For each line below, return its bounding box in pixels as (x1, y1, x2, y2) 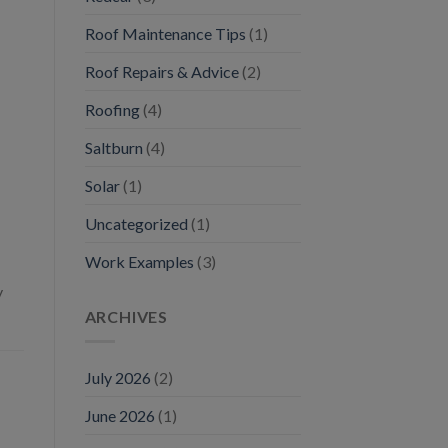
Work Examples (84, 251, 194, 271)
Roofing (84, 99, 140, 119)
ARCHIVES (84, 306, 168, 326)
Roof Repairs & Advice (84, 61, 239, 81)
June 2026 (84, 405, 155, 425)
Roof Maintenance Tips (84, 23, 246, 43)
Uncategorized (84, 213, 188, 233)
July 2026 (84, 367, 151, 387)
